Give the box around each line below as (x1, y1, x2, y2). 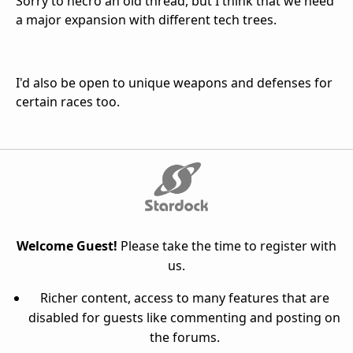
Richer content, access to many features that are (39, 288, 329, 307)
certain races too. (16, 92, 120, 110)
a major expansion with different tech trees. (16, 10, 277, 28)
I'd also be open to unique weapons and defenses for (16, 73, 333, 91)
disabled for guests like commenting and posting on (28, 308, 340, 326)
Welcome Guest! (17, 236, 117, 255)
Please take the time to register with (117, 236, 336, 255)
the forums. (149, 328, 220, 346)
